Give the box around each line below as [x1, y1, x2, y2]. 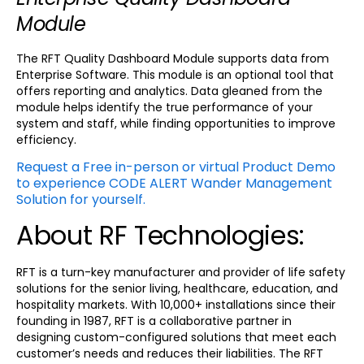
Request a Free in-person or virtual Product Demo [16, 158, 336, 177]
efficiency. [16, 132, 76, 149]
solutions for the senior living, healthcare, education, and [16, 279, 338, 297]
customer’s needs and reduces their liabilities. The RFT [16, 344, 323, 362]
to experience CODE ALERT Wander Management [16, 174, 332, 193]
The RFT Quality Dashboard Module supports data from [16, 50, 329, 67]
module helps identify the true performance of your [16, 99, 313, 116]
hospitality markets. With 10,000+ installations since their [16, 296, 336, 313]
